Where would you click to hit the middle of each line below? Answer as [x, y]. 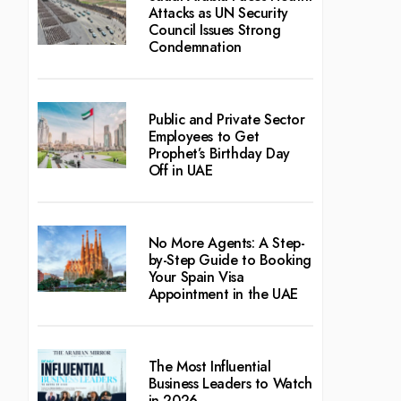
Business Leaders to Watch [230, 383]
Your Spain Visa [196, 277]
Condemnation [195, 47]
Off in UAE [180, 170]
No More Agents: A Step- [226, 243]
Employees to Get [204, 136]
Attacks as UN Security [218, 13]
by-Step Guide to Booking [230, 260]
